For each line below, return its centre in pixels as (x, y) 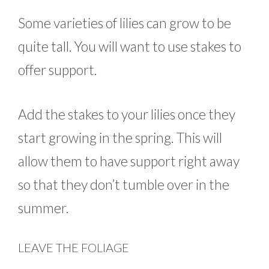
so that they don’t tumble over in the (124, 184)
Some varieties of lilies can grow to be (125, 23)
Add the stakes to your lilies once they (127, 114)
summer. (44, 207)
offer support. (58, 70)
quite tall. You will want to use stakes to (130, 47)
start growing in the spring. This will (120, 137)
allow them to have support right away (129, 161)
